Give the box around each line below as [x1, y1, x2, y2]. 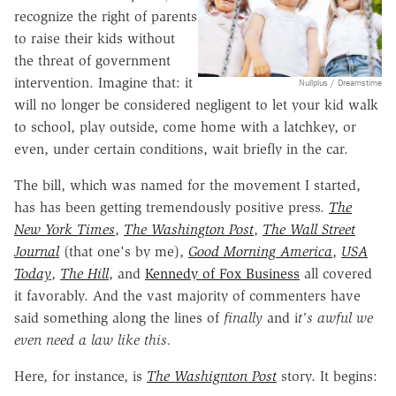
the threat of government [14, 51, 171, 69]
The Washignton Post [147, 367, 277, 385]
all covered [300, 264, 372, 282]
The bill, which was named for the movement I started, [14, 176, 361, 194]
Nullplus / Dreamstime [299, 77, 382, 89]
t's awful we [298, 308, 373, 326]
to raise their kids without [14, 29, 175, 47]
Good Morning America [188, 242, 332, 260]
